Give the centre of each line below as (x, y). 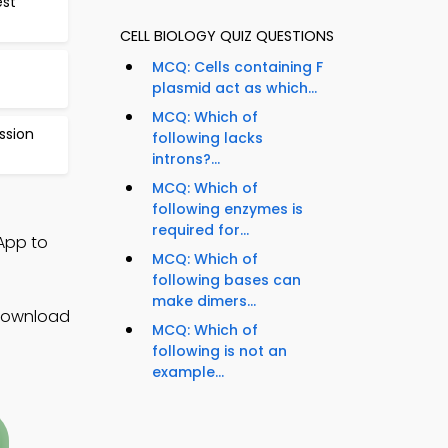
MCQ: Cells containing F (237, 67)
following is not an (219, 351)
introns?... (186, 159)
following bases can (226, 280)
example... (188, 372)
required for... (200, 230)
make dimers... (204, 301)
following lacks (207, 138)
